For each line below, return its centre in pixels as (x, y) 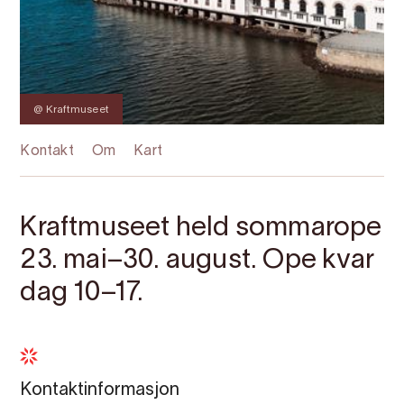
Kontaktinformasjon (100, 390)
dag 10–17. (82, 294)
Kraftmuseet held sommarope (201, 229)
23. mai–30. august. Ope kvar (197, 261)
